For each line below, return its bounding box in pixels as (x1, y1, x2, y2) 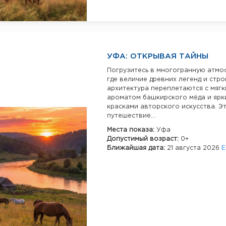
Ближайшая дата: (107, 145, 167, 151)
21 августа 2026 (167, 145, 221, 151)
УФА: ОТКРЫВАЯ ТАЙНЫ (107, 52, 208, 60)
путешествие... (107, 112, 155, 119)
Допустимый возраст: (107, 136, 181, 142)
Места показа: (107, 127, 156, 133)
